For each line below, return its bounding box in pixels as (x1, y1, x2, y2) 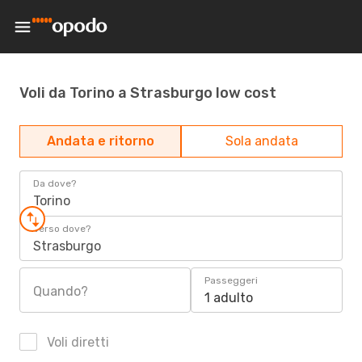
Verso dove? (33, 223, 90, 234)
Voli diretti (44, 335, 109, 350)
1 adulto (204, 290, 253, 305)
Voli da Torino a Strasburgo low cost (19, 83, 276, 102)
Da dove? (33, 178, 76, 189)
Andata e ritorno (46, 133, 154, 149)
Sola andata (225, 133, 298, 149)
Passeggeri (204, 275, 258, 286)
